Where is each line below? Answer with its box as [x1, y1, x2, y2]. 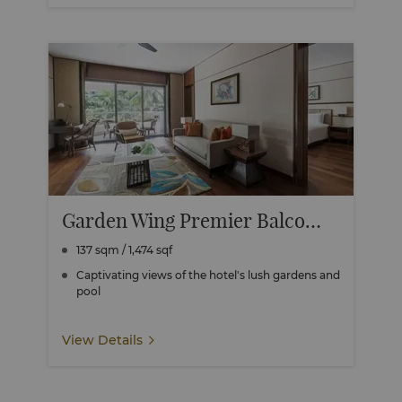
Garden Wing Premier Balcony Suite [305, 208, 321, 233]
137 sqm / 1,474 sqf [76, 243, 172, 257]
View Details [62, 332, 143, 348]
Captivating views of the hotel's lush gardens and [76, 268, 340, 282]
